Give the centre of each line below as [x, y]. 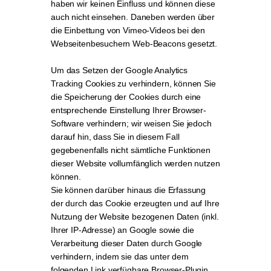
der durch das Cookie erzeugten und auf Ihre [135, 203]
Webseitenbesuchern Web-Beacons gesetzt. [134, 44]
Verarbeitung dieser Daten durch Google [127, 243]
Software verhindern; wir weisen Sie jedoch [131, 123]
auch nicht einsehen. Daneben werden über [133, 17]
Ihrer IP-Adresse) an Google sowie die [122, 230]
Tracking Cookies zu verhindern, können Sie [133, 83]
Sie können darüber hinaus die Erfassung [129, 190]
